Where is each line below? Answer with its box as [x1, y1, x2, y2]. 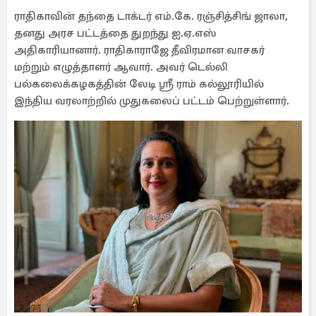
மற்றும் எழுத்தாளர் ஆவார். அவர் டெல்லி [14, 60, 228, 74]
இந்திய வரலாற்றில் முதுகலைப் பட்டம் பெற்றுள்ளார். [14, 94, 289, 108]
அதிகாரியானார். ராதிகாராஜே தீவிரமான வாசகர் [14, 43, 265, 57]
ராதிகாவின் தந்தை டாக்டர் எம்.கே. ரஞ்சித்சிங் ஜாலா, [14, 9, 288, 23]
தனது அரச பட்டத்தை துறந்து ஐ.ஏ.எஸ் [14, 26, 217, 40]
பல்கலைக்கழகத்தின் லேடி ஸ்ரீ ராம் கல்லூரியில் [14, 77, 264, 91]
